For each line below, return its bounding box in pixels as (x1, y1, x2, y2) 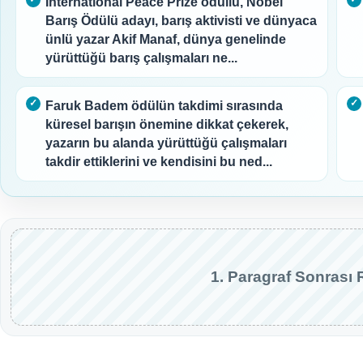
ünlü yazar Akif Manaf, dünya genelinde (45, 32, 286, 46)
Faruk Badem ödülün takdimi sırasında (45, 98, 283, 113)
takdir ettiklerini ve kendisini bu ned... (45, 154, 272, 169)
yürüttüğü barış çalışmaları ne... (45, 50, 237, 65)
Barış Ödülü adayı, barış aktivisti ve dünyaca (45, 13, 317, 28)
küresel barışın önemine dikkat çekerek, (45, 117, 288, 131)
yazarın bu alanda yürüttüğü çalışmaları (45, 135, 287, 150)
